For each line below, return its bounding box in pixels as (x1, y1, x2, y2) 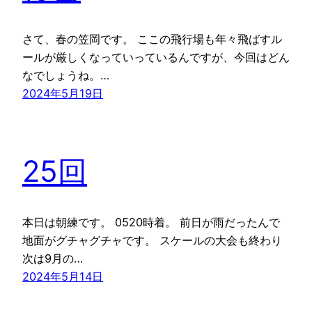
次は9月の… (22, 251, 83, 266)
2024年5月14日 (22, 270, 103, 284)
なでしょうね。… (22, 68, 109, 82)
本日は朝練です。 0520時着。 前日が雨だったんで (22, 215, 280, 230)
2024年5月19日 (22, 86, 103, 100)
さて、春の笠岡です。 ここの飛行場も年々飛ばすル (22, 31, 282, 46)
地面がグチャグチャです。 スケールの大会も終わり (22, 233, 282, 248)
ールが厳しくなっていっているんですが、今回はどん (22, 49, 290, 64)
